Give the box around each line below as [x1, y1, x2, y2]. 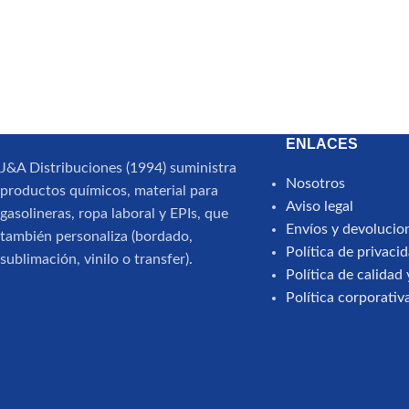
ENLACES [285, 136, 358, 152]
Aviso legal [285, 199, 353, 214]
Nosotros [285, 176, 345, 191]
